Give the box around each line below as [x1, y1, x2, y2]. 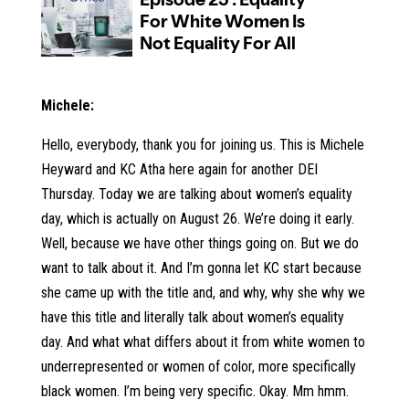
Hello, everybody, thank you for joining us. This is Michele [40, 136, 364, 153]
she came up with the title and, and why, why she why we [40, 284, 365, 301]
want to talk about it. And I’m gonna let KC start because [40, 259, 362, 277]
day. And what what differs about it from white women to [40, 333, 365, 351]
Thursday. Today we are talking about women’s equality [40, 185, 352, 203]
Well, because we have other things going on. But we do [40, 235, 359, 252]
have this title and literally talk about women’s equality [40, 309, 344, 326]
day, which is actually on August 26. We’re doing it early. [40, 210, 354, 227]
